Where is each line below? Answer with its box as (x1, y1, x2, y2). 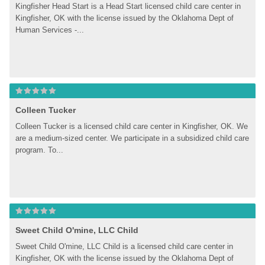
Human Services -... (15, 25, 85, 34)
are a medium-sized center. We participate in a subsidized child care (15, 134, 250, 143)
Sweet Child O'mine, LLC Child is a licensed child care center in (15, 242, 234, 251)
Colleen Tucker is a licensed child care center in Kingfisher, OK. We (15, 122, 248, 131)
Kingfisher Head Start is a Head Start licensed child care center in (15, 2, 241, 11)
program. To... (15, 146, 64, 154)
